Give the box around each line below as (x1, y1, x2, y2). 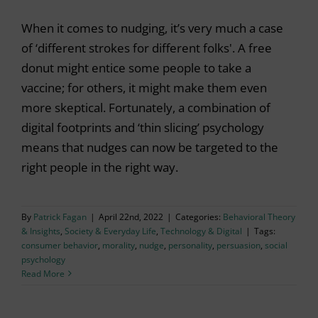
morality (102, 238, 135, 251)
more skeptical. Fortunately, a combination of (21, 99, 270, 116)
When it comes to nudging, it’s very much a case (21, 19, 283, 36)
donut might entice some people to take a (21, 59, 251, 76)
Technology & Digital (160, 224, 242, 237)
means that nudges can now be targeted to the (21, 138, 278, 155)
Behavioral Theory (223, 210, 295, 223)
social (265, 238, 287, 251)
